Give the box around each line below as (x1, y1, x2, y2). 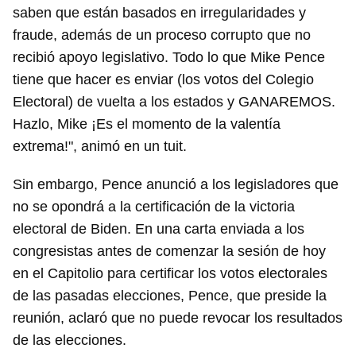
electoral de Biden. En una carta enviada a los (13, 221, 304, 238)
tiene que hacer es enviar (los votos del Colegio (13, 72, 314, 88)
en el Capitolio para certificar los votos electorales (13, 265, 327, 282)
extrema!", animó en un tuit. (13, 138, 187, 155)
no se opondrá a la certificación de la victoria (13, 199, 295, 215)
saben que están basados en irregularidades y (13, 5, 306, 21)
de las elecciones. (13, 332, 126, 349)
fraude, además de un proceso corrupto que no (13, 27, 311, 44)
